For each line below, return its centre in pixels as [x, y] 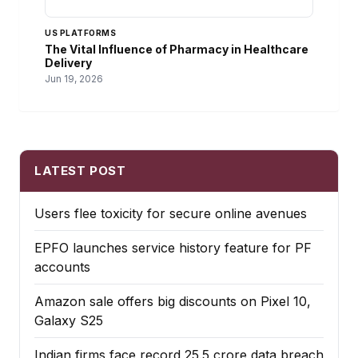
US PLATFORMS [80, 33]
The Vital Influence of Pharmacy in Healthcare [177, 50]
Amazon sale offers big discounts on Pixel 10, [173, 302]
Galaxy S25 [69, 321]
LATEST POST [80, 171]
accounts [62, 267]
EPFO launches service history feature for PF [173, 248]
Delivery [68, 63]
